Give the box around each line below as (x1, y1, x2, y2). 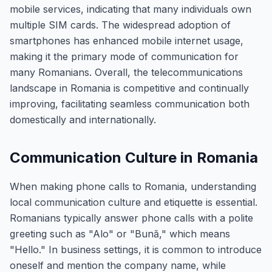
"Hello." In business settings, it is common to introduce (10, 243, 262, 256)
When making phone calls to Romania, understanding (10, 180, 256, 192)
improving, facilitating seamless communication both (10, 98, 250, 110)
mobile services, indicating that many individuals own (10, 3, 251, 15)
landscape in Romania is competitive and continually (10, 82, 249, 94)
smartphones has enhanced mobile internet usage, (10, 35, 243, 47)
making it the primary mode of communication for (10, 50, 239, 63)
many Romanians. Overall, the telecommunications (10, 66, 243, 78)
